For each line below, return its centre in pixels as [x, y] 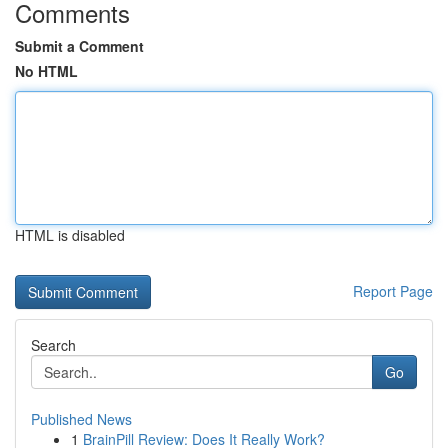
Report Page [393, 291]
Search [53, 345]
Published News [81, 419]
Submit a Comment [79, 46]
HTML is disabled [70, 235]
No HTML [46, 71]
